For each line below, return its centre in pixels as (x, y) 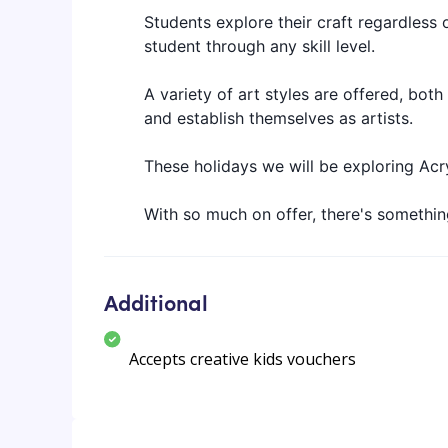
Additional (156, 302)
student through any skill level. (259, 46)
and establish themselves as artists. (278, 118)
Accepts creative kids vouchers (242, 359)
